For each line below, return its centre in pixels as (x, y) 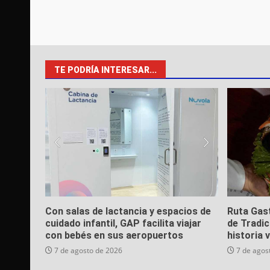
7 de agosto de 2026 (87, 251)
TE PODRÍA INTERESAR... (105, 70)
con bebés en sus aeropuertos (114, 236)
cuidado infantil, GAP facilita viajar (123, 224)
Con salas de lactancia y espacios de (128, 212)
